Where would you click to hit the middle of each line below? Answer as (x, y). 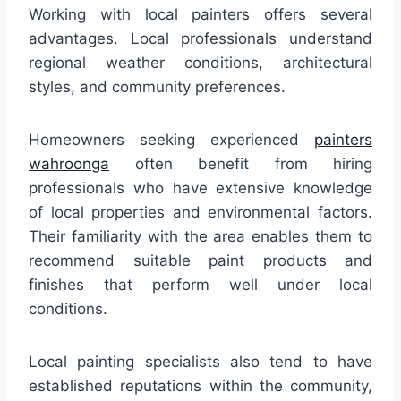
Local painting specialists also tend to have (200, 361)
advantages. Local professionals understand (200, 38)
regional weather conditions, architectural (200, 62)
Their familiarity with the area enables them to (200, 236)
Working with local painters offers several (200, 14)
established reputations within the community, (200, 385)
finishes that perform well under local (200, 284)
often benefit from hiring (241, 163)
